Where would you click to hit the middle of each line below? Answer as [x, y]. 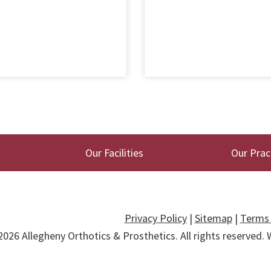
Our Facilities [114, 152]
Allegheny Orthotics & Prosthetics [99, 235]
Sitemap [213, 218]
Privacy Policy [155, 218]
